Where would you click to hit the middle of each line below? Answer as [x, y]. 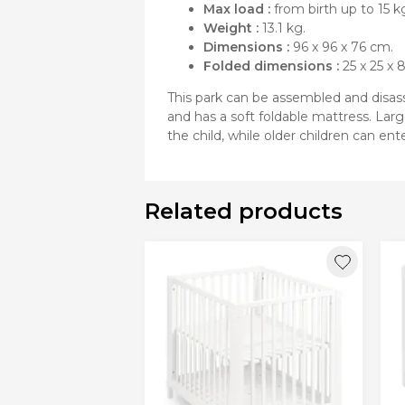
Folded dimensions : [271, 66]
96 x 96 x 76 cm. [341, 47]
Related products [244, 212]
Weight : [231, 28]
